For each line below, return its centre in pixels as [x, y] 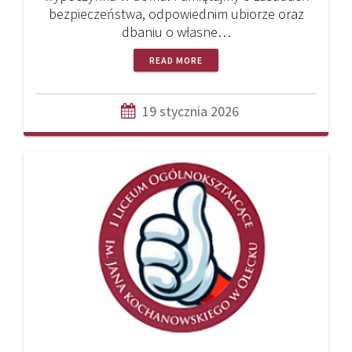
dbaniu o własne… [176, 32]
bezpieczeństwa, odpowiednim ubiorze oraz [176, 14]
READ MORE [176, 60]
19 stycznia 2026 [191, 112]
